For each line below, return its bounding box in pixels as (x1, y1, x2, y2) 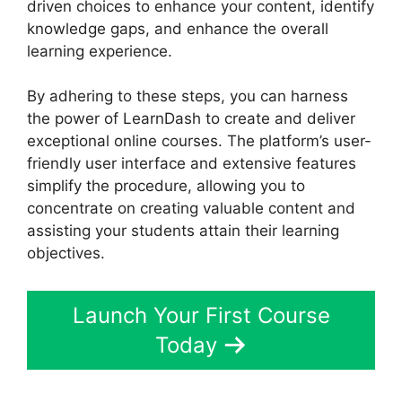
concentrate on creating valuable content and (27, 199, 355, 218)
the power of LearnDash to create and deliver (27, 109, 355, 128)
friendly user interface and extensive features (27, 154, 356, 173)
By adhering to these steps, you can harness (27, 87, 348, 106)
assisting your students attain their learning (27, 222, 339, 240)
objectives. (27, 244, 105, 263)
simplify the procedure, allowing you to (27, 177, 305, 196)
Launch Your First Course (72, 301, 330, 328)
